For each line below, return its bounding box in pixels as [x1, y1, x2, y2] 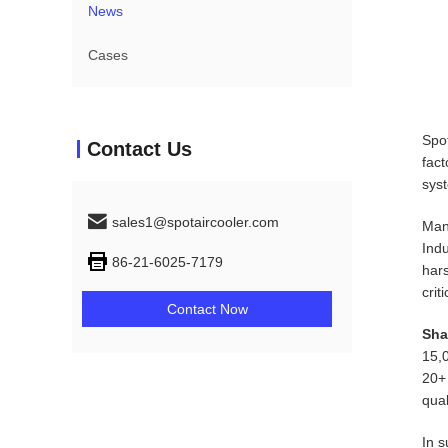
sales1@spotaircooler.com [112, 214, 279, 230]
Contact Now [166, 301, 248, 317]
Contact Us [87, 138, 192, 160]
